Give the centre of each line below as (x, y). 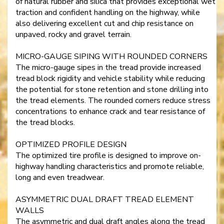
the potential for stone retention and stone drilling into (112, 90)
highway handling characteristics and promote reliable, (110, 167)
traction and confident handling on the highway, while (108, 13)
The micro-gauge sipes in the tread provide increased (108, 68)
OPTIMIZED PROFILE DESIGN (71, 145)
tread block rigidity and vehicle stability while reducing (110, 79)
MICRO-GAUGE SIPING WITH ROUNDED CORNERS (111, 57)
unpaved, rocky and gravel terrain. (73, 35)
